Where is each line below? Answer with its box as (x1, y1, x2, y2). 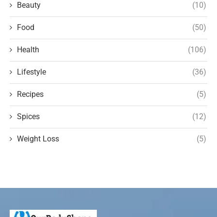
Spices (17, 111, 40, 121)
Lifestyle (17, 67, 46, 77)
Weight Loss (17, 134, 59, 143)
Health (17, 45, 39, 54)
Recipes (17, 89, 44, 99)
